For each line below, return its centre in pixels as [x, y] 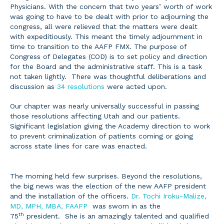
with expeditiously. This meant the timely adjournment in [106, 36]
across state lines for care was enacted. [81, 146]
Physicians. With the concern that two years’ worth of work [111, 6]
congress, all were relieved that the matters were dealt [104, 26]
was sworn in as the [125, 206]
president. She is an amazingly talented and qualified [116, 216]
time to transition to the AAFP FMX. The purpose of [98, 46]
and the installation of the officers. [70, 196]
